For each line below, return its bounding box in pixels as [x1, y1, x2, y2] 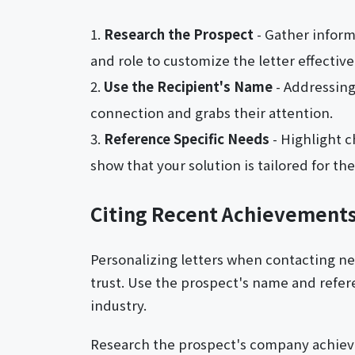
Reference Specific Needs [104, 129, 269, 149]
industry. [90, 296, 147, 315]
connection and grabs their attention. [90, 103, 333, 123]
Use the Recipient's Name [104, 77, 273, 97]
